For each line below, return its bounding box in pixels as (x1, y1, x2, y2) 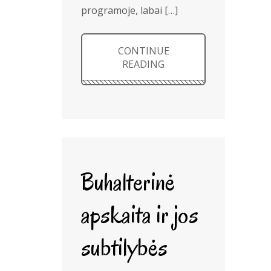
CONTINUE (117, 44, 169, 57)
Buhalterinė (81, 165, 175, 198)
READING (122, 57, 165, 71)
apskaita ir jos (81, 198, 198, 231)
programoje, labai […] (81, 4, 178, 17)
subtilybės (81, 230, 168, 264)
